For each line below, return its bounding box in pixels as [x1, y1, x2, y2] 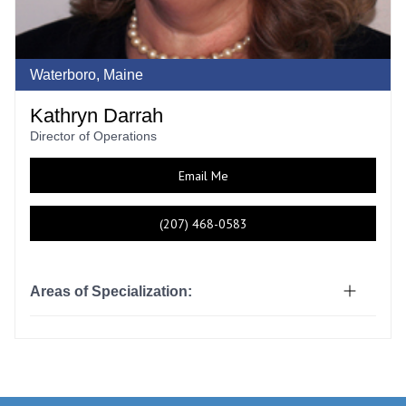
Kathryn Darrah [30, 104, 163, 127]
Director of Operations [30, 129, 157, 143]
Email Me [178, 167, 228, 184]
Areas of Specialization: [30, 284, 192, 299]
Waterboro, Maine [30, 67, 143, 82]
